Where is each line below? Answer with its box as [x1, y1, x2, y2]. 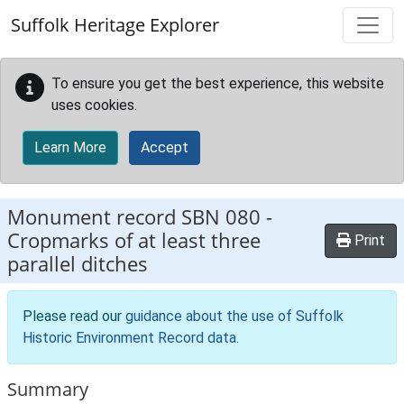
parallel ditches [7, 250, 148, 278]
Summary [7, 377, 88, 401]
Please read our [23, 308, 125, 325]
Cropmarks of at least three [7, 226, 261, 254]
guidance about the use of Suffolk [125, 308, 344, 325]
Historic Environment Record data [23, 329, 236, 346]
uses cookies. [51, 96, 137, 114]
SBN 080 [181, 203, 261, 231]
